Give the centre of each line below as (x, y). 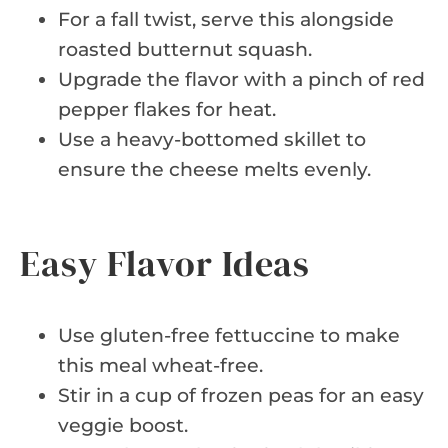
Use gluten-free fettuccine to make (229, 335)
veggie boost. (123, 425)
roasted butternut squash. (185, 49)
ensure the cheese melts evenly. (214, 169)
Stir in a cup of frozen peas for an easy (241, 395)
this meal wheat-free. (160, 365)
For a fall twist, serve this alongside (226, 19)
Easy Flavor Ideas (165, 263)
